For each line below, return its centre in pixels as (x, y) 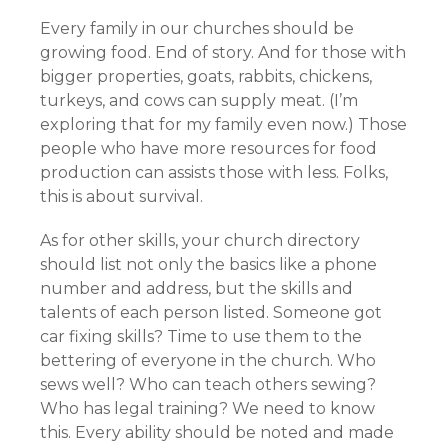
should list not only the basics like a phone (208, 264)
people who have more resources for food (208, 148)
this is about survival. (121, 196)
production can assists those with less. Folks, (214, 172)
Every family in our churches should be (197, 28)
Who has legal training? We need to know (207, 408)
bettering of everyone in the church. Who (208, 360)
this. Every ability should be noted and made (217, 432)
